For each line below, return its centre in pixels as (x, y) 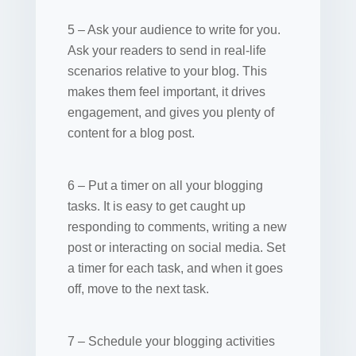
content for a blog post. (131, 133)
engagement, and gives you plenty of (170, 112)
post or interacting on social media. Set (176, 247)
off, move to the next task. (138, 288)
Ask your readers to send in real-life (166, 50)
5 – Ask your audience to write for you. (174, 29)
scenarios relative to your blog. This (167, 71)
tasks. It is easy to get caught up (156, 206)
